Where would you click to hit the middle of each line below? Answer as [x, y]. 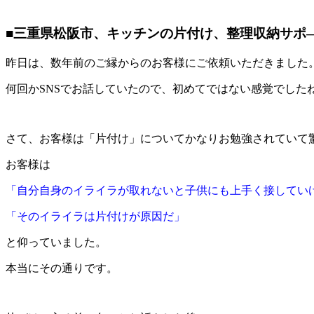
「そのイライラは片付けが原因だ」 [95, 216]
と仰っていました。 [56, 242]
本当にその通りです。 [62, 268]
